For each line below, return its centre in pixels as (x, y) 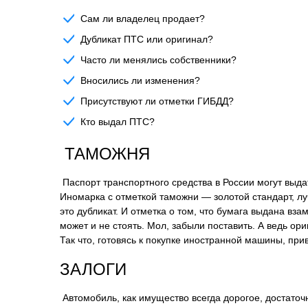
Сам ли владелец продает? (143, 19)
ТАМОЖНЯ (105, 154)
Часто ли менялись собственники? (158, 60)
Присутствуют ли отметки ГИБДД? (157, 101)
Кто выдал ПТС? (118, 122)
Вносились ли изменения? (140, 80)
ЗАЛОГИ (93, 269)
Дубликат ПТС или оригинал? (147, 39)
